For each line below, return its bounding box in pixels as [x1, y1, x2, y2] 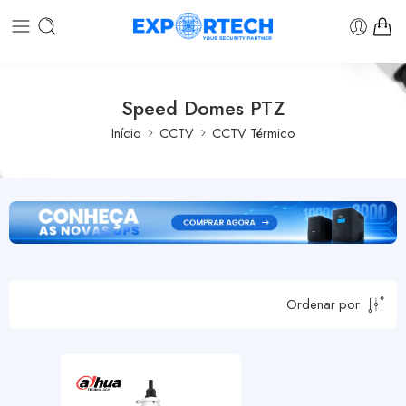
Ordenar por [286, 295, 360, 314]
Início [111, 122, 141, 142]
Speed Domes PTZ [121, 93, 285, 122]
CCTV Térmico [211, 122, 295, 142]
